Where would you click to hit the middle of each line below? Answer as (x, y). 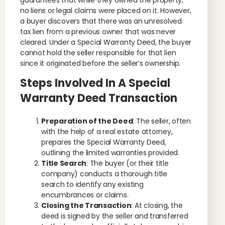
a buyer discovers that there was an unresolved (101, 21)
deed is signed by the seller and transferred (115, 216)
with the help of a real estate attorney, (107, 132)
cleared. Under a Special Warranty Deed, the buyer (106, 42)
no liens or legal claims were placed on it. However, (106, 11)
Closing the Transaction (86, 205)
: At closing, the (157, 205)
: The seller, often (162, 121)
